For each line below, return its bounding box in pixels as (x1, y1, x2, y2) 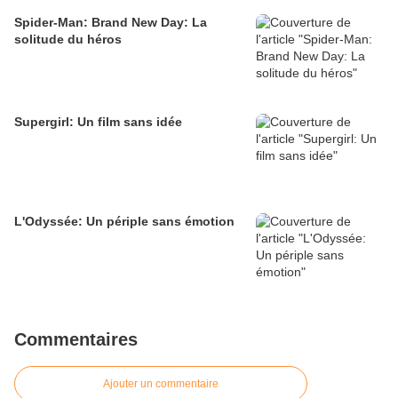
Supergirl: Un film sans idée (14, 115, 182, 130)
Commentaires (14, 330, 138, 350)
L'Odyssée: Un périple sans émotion (14, 214, 235, 229)
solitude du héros (14, 32, 122, 47)
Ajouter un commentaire (103, 378, 219, 391)
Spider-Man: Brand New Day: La (14, 15, 207, 30)
